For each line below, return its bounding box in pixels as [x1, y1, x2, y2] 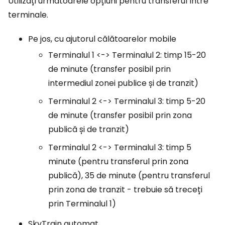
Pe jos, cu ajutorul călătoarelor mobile [28, 33, 176, 45]
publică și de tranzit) [48, 124, 129, 136]
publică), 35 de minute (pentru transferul [48, 170, 210, 182]
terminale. [8, 9, 48, 21]
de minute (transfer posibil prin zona [48, 109, 192, 122]
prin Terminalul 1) [48, 198, 116, 210]
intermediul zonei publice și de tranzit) [48, 77, 198, 89]
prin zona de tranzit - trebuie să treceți [48, 184, 202, 196]
